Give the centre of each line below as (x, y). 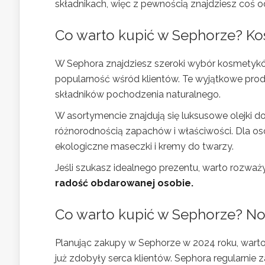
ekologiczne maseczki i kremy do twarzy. (144, 146)
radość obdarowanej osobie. (124, 183)
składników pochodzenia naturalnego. (138, 94)
